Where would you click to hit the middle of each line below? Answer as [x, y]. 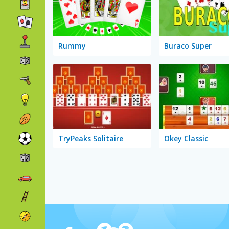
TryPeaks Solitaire [91, 138]
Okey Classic [186, 138]
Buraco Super [188, 45]
